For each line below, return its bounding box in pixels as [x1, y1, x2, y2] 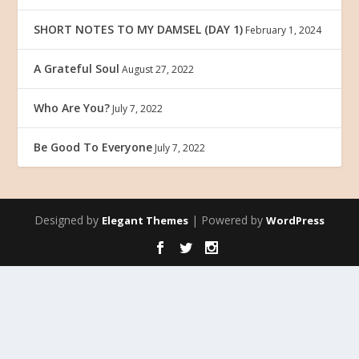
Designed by [34, 212, 102, 228]
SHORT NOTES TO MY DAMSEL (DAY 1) [34, 22, 244, 37]
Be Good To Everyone [34, 139, 153, 155]
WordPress [266, 213, 325, 228]
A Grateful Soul [34, 61, 120, 76]
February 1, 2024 [245, 23, 322, 37]
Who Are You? [34, 100, 111, 115]
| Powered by [188, 212, 266, 228]
